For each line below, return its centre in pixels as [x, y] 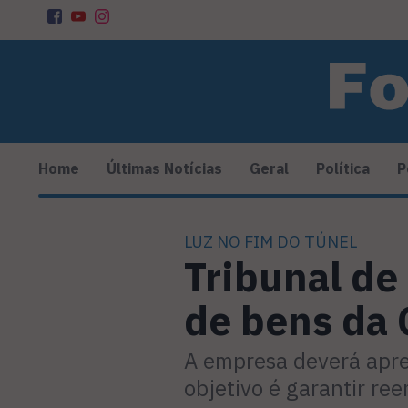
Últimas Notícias [164, 169]
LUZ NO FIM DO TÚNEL [270, 242]
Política [343, 169]
